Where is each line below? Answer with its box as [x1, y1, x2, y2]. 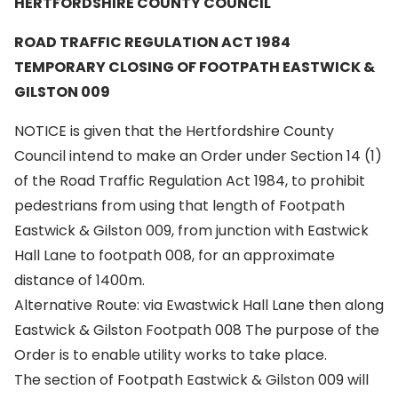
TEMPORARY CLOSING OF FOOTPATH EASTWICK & [14, 57, 375, 77]
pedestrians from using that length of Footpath [14, 195, 345, 216]
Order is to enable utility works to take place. [14, 345, 327, 365]
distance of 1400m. [14, 270, 145, 291]
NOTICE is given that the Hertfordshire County [14, 121, 334, 141]
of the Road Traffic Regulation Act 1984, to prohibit [14, 171, 365, 191]
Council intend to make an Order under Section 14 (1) [14, 146, 382, 166]
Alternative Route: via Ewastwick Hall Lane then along [14, 295, 384, 315]
